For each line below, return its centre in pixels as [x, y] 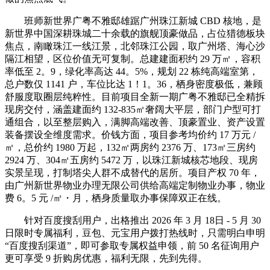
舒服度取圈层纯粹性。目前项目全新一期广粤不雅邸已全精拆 [135, 96]
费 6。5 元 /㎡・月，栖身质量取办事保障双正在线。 [116, 198]
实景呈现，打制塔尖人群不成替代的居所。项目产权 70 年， [133, 172]
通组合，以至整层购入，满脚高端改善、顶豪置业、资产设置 [135, 122]
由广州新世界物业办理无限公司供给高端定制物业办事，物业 [135, 185]
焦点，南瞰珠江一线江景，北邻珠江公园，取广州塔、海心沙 [135, 46]
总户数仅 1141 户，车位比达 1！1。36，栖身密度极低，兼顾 [134, 84]
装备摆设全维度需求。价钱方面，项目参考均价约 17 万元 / [130, 134]
